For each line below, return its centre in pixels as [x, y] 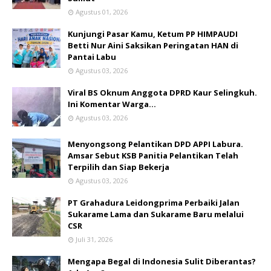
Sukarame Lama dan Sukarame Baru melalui [156, 214]
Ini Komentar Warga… [112, 104]
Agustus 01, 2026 [102, 11]
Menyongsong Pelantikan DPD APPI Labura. [155, 144]
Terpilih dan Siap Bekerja [119, 167]
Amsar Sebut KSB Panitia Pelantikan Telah [153, 155]
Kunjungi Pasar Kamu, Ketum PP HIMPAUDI [153, 34]
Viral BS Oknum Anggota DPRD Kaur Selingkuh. [162, 92]
